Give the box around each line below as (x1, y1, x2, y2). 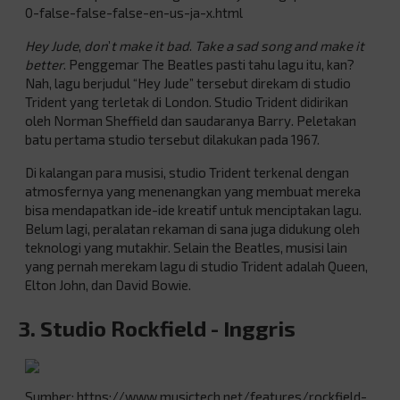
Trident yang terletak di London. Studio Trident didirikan (25, 93, 348, 110)
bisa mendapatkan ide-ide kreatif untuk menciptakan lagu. (25, 201, 362, 218)
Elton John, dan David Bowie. (25, 276, 191, 293)
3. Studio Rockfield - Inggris (18, 314, 296, 341)
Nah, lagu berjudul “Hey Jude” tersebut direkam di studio (25, 74, 351, 91)
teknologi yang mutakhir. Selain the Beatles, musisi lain (25, 238, 347, 255)
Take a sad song (195, 37, 291, 54)
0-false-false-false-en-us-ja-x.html (25, 4, 243, 21)
